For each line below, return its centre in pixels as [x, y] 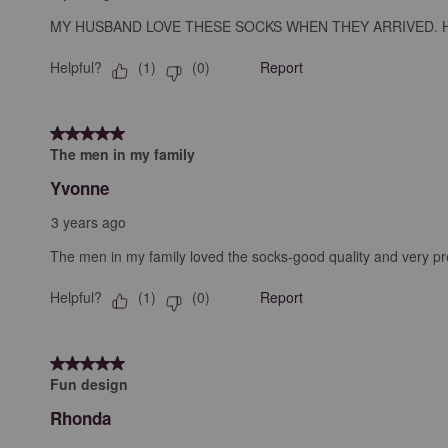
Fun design [89, 383]
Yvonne [79, 187]
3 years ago [88, 221]
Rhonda [80, 417]
